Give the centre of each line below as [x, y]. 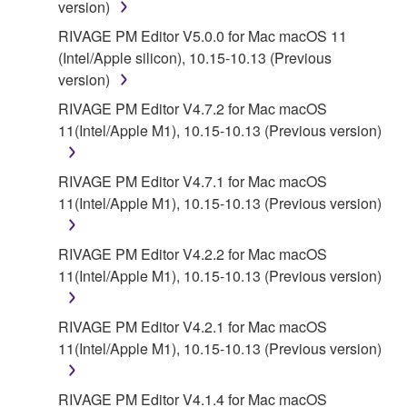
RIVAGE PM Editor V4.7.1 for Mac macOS [193, 181]
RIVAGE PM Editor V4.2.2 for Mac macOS [193, 253]
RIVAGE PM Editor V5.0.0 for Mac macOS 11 [203, 35]
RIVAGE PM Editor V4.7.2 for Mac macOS [193, 108]
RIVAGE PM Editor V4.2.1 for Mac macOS [193, 326]
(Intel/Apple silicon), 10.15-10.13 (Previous [195, 57]
